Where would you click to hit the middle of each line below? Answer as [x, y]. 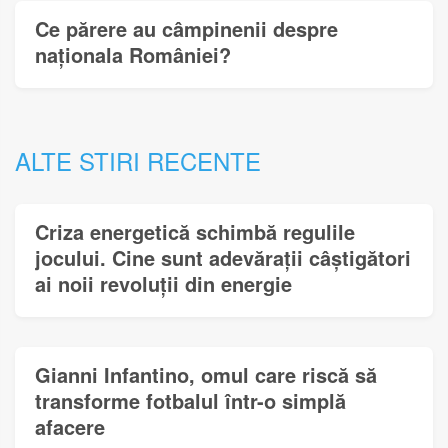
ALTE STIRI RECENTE [138, 160]
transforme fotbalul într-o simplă [190, 400]
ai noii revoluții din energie [163, 283]
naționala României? [133, 54]
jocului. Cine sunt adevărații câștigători [223, 257]
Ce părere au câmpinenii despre [186, 28]
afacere [70, 426]
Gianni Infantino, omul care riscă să [206, 374]
